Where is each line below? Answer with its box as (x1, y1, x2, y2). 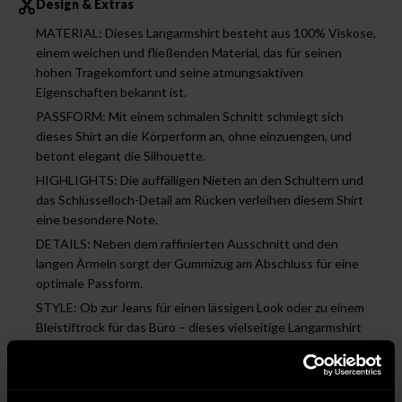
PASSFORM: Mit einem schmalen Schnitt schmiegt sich (36, 108, 344, 124)
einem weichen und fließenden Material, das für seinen (36, 44, 342, 60)
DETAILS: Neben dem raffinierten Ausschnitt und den (36, 235, 338, 251)
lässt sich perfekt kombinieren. (36, 338, 207, 354)
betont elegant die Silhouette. (36, 147, 205, 163)
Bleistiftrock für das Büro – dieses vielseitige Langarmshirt (36, 319, 362, 335)
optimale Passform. (36, 275, 143, 291)
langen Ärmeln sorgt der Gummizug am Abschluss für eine (36, 255, 359, 271)
